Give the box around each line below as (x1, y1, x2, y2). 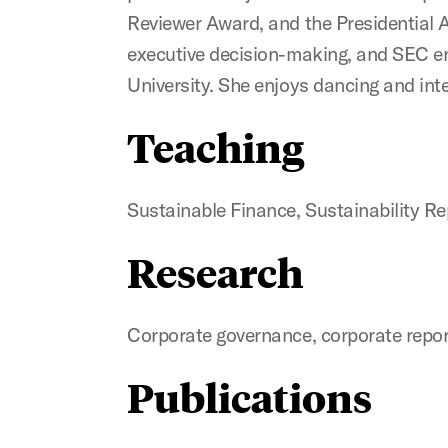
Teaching (127, 119, 305, 173)
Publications (127, 369, 373, 423)
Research (127, 244, 304, 298)
